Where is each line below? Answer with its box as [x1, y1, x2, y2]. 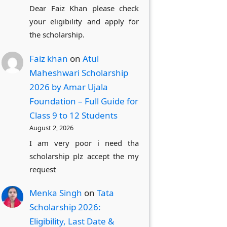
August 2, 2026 [29, 123, 74, 133]
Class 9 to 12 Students [29, 109, 118, 122]
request [29, 164, 56, 174]
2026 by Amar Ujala [29, 81, 108, 93]
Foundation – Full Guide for [29, 95, 139, 107]
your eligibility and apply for [29, 16, 139, 27]
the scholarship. [29, 29, 85, 40]
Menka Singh [29, 187, 83, 199]
